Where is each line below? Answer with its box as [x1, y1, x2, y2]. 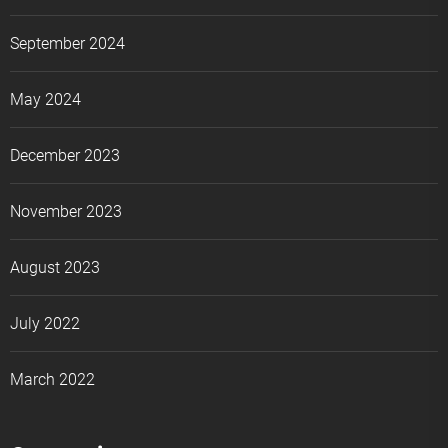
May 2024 [10, 89, 81, 109]
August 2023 [10, 257, 100, 277]
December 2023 [10, 145, 120, 165]
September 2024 [10, 33, 125, 53]
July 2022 [10, 313, 80, 333]
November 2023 [10, 201, 122, 221]
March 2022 [10, 369, 95, 389]
